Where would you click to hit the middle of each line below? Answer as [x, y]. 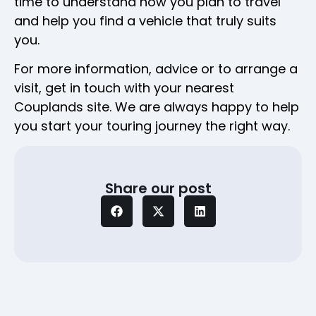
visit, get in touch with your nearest [124, 88]
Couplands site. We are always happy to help [157, 107]
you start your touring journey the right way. [152, 126]
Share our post [158, 188]
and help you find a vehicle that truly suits [145, 20]
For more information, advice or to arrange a [156, 69]
